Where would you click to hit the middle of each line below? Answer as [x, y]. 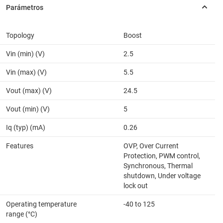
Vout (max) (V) [29, 91]
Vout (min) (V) [28, 109]
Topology [20, 36]
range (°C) [22, 214]
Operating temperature [41, 204]
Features [20, 146]
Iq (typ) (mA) [26, 128]
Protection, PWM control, [162, 156]
